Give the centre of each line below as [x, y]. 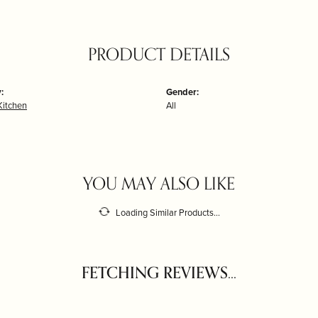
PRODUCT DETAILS [159, 55]
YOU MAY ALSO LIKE [159, 184]
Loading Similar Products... [168, 212]
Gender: [182, 92]
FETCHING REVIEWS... [159, 273]
